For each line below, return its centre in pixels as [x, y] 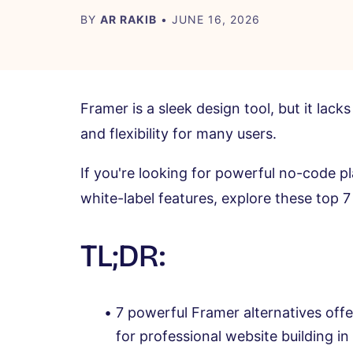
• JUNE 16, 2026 [208, 19]
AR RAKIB [128, 19]
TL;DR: [123, 256]
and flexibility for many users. [178, 134]
